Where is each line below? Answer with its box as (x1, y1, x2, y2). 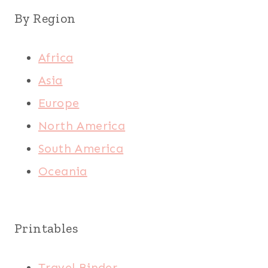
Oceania (38, 164, 87, 179)
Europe (38, 96, 80, 111)
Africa (38, 50, 74, 65)
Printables (14, 220, 78, 237)
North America (38, 118, 126, 133)
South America (38, 141, 124, 156)
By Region (14, 10, 76, 27)
